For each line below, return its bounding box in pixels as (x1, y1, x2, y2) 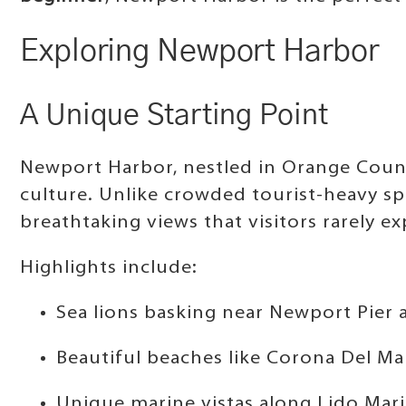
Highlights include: (20, 258, 198, 277)
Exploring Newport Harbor (20, 35, 379, 67)
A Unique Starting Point (20, 100, 328, 130)
